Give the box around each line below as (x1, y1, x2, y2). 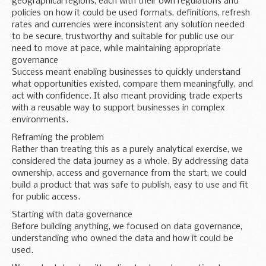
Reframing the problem (12, 132, 104, 142)
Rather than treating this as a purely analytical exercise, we (12, 144, 243, 154)
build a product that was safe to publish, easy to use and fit (12, 180, 248, 190)
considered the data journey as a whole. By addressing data (12, 156, 249, 166)
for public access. (12, 192, 80, 202)
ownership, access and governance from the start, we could (12, 168, 246, 178)
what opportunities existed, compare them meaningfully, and (12, 79, 253, 89)
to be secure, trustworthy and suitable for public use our (12, 31, 234, 42)
